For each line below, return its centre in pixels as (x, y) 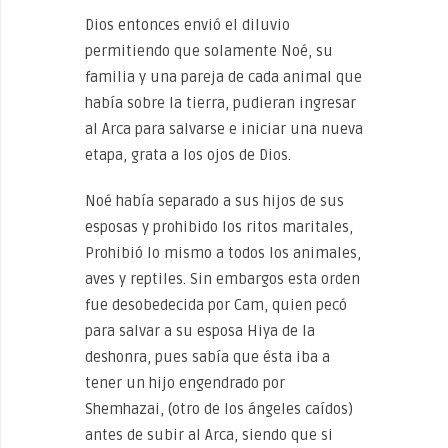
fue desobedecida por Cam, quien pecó (216, 305)
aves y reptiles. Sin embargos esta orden (222, 279)
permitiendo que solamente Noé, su (209, 51)
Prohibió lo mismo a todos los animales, (223, 253)
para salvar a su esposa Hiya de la (200, 331)
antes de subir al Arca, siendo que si (209, 435)
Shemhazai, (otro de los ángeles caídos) (219, 409)
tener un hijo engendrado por (185, 383)
